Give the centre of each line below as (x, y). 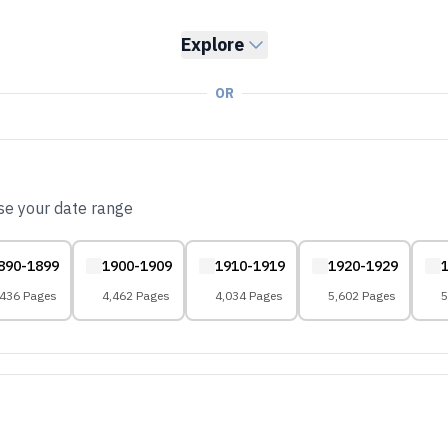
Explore (212, 44)
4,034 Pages (248, 295)
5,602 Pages (361, 295)
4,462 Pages (135, 295)
